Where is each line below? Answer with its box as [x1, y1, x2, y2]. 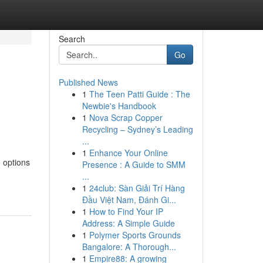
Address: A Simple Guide [82, 217, 175, 229]
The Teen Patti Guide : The [89, 88, 190, 100]
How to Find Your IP [89, 205, 163, 217]
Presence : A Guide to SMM [82, 159, 186, 170]
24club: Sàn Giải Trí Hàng [89, 182, 185, 194]
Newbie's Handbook [82, 100, 156, 112]
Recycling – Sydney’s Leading [82, 123, 193, 135]
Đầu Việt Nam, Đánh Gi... [82, 194, 176, 205]
